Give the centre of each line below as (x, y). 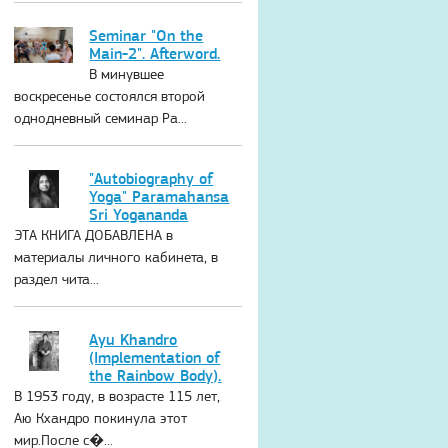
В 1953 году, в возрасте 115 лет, (117, 395)
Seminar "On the (146, 35)
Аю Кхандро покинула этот (101, 417)
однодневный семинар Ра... (101, 117)
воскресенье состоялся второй (110, 95)
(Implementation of (155, 357)
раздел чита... (57, 278)
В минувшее (127, 73)
